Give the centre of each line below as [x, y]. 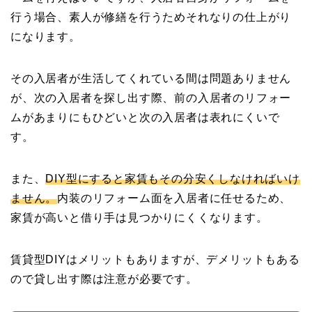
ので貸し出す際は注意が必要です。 [104, 279]
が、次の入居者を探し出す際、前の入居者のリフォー [151, 97]
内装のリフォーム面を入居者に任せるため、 [174, 198]
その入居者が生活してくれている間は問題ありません [151, 78]
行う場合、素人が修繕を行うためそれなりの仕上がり [151, 17]
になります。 [46, 36]
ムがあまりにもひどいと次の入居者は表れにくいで [145, 117]
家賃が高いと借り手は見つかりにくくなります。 [139, 217]
